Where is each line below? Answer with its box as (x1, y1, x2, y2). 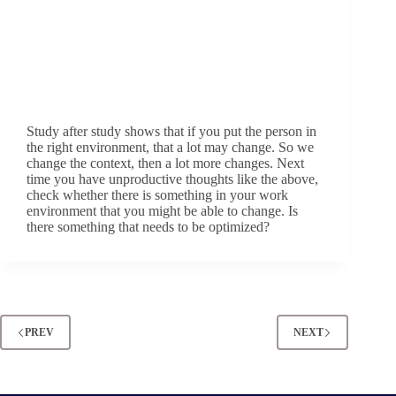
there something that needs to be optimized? (27, 219, 270, 235)
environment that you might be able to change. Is (27, 203, 298, 219)
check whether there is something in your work (27, 187, 288, 203)
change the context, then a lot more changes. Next (27, 156, 304, 171)
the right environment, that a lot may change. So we (27, 140, 314, 156)
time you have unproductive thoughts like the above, (27, 171, 318, 187)
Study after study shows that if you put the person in (27, 124, 316, 140)
